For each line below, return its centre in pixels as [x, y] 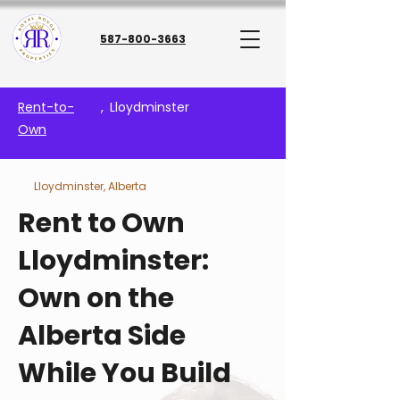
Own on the [96, 298]
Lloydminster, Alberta [90, 186]
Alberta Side [102, 336]
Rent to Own [101, 223]
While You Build [125, 373]
